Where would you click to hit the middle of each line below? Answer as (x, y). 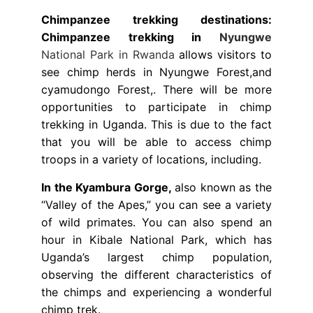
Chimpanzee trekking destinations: (156, 20)
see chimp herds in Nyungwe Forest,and (156, 72)
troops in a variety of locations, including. (151, 160)
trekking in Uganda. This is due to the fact (156, 125)
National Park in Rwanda (108, 55)
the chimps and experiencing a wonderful (156, 292)
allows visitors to (223, 55)
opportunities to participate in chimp (156, 107)
